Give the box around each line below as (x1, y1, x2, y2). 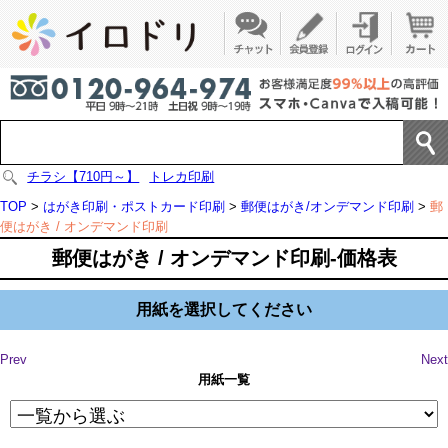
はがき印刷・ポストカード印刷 (43, 199, 225, 215)
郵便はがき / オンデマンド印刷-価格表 (51, 247, 397, 270)
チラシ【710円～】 (27, 169, 140, 185)
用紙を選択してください (136, 301, 312, 319)
